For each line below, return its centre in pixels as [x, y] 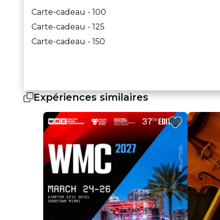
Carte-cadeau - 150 [68, 41]
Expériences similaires [91, 97]
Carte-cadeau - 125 [68, 27]
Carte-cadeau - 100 [69, 12]
